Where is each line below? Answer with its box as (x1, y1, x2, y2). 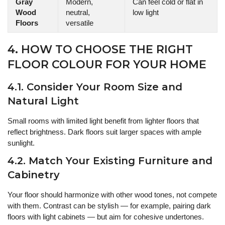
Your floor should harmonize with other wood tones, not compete (8, 190, 217, 199)
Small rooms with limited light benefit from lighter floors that (8, 117, 199, 126)
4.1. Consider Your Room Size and (8, 81, 182, 93)
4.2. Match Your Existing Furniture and (8, 155, 212, 167)
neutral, (66, 8, 90, 17)
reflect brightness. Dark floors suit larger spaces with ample (8, 128, 201, 137)
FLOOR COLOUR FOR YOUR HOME (8, 58, 206, 72)
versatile (66, 19, 93, 28)
